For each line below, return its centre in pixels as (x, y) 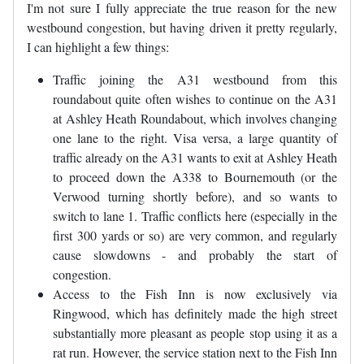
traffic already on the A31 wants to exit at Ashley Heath (195, 158)
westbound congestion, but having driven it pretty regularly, (182, 28)
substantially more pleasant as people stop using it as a (195, 333)
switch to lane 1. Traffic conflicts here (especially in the (195, 216)
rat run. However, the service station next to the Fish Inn (195, 353)
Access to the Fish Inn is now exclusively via (195, 294)
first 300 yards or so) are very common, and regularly (195, 236)
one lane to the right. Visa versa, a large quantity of (195, 138)
